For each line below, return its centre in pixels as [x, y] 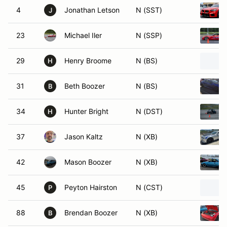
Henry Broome [88, 61]
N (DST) [149, 111]
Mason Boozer [88, 162]
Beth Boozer [85, 86]
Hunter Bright [86, 111]
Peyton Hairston [91, 187]
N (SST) [149, 10]
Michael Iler [83, 35]
